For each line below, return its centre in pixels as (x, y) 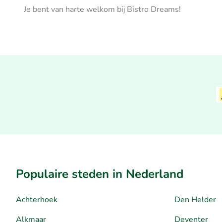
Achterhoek (37, 199)
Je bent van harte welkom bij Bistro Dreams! (102, 9)
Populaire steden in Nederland (100, 174)
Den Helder (195, 199)
